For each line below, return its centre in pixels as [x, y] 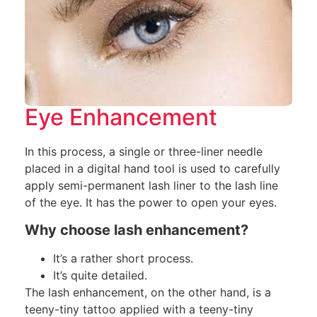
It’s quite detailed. [100, 275]
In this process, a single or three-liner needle [144, 152]
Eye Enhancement [121, 117]
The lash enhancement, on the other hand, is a [148, 292]
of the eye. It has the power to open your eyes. [151, 203]
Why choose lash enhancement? [137, 230]
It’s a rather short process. [123, 258]
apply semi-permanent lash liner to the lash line [151, 186]
